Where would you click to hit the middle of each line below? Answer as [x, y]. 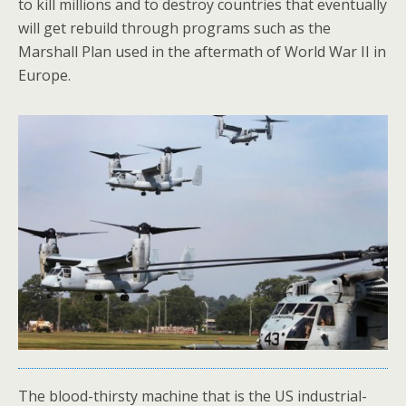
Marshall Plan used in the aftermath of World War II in [202, 52]
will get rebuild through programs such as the [174, 29]
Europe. [44, 76]
